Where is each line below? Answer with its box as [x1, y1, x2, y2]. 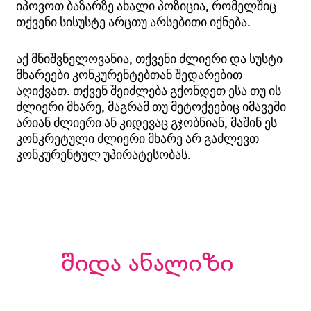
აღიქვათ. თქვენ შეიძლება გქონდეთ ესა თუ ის [16, 82, 282, 98]
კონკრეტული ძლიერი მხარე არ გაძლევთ [16, 130, 260, 146]
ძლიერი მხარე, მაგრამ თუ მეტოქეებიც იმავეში [16, 98, 287, 114]
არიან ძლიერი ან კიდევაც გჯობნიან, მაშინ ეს [16, 114, 278, 130]
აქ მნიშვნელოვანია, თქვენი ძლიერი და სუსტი [16, 50, 283, 66]
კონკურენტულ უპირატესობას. [16, 146, 192, 162]
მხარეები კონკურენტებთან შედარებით [16, 66, 243, 82]
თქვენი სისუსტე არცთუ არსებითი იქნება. [16, 13, 251, 29]
